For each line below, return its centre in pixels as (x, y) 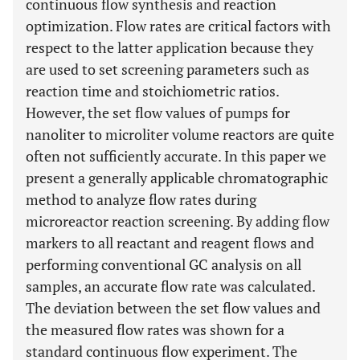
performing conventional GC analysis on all (164, 264)
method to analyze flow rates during (141, 199)
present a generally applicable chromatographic (177, 178)
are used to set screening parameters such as (168, 69)
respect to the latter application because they (170, 47)
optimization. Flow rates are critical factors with (178, 26)
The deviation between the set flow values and (173, 308)
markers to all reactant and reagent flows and (170, 243)
